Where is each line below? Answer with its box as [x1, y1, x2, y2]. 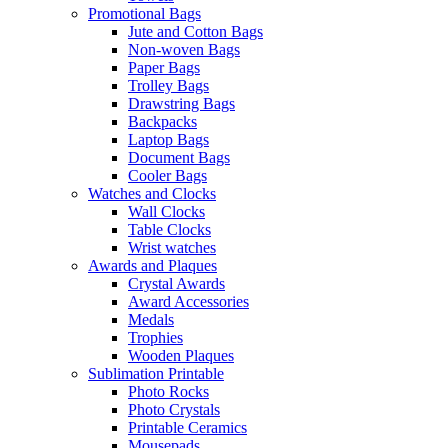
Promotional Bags [88, 4, 201, 22]
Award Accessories [128, 292, 249, 310]
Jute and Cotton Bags [128, 22, 263, 40]
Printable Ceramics [128, 418, 247, 436]
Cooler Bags [128, 166, 207, 184]
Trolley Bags [128, 76, 209, 94]
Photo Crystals [128, 400, 220, 418]
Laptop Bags [128, 130, 209, 148]
